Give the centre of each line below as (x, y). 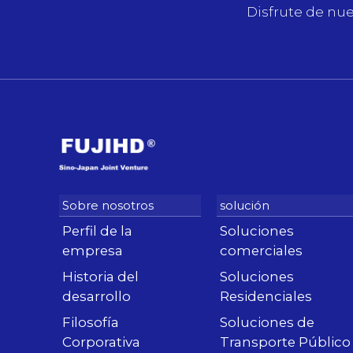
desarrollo (97, 297)
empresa (93, 251)
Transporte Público (285, 342)
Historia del (100, 277)
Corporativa (101, 342)
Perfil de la (97, 231)
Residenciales (266, 297)
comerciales (261, 251)
